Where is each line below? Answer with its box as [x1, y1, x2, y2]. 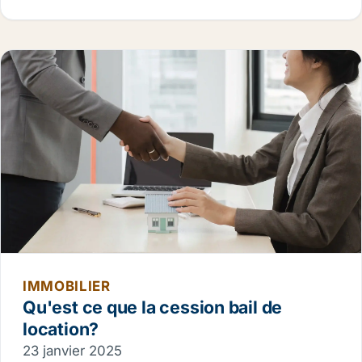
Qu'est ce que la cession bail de [23, 296, 283, 318]
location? [23, 318, 99, 339]
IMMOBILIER [23, 277, 111, 294]
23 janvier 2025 [23, 342, 122, 359]
